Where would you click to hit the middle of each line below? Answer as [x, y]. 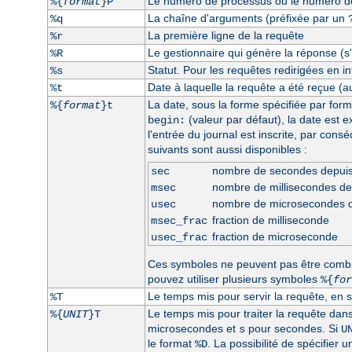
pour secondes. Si [293, 328]
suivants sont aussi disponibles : [227, 149]
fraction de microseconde [275, 236]
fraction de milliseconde [270, 220]
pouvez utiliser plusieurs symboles [234, 279]
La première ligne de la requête [225, 35]
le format [171, 343]
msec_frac [179, 220]
